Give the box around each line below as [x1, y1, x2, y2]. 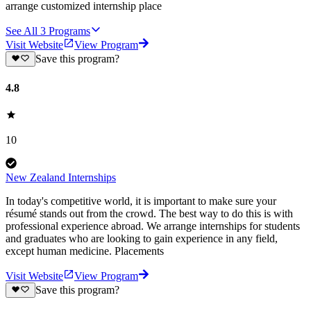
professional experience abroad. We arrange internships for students [6, 219, 300, 232]
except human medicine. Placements [6, 244, 164, 257]
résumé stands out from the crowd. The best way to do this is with [6, 207, 293, 219]
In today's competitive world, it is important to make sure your [6, 194, 276, 207]
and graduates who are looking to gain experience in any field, [6, 232, 278, 244]
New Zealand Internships [6, 171, 116, 183]
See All [6, 24, 37, 37]
